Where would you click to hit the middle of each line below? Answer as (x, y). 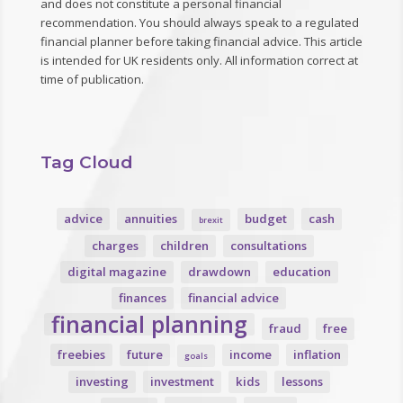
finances (143, 297)
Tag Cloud (86, 162)
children (184, 245)
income (250, 354)
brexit (210, 219)
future (144, 354)
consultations (268, 245)
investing (102, 381)
